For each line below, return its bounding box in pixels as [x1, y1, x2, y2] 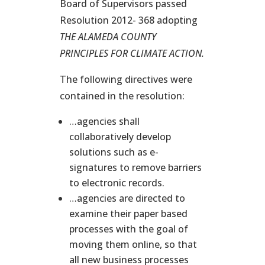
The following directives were [59, 73, 192, 86]
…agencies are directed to [69, 192, 185, 205]
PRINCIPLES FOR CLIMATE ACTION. [59, 47, 204, 60]
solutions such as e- [69, 146, 159, 159]
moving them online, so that [69, 238, 197, 251]
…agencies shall [69, 115, 140, 128]
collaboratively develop [69, 130, 171, 143]
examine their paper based [69, 207, 188, 220]
